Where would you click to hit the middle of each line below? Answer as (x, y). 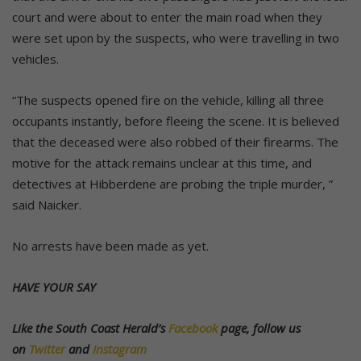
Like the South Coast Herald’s (90, 328)
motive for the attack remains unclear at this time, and (162, 163)
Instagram (120, 349)
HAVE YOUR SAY (54, 287)
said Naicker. (47, 205)
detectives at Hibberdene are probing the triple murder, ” (172, 184)
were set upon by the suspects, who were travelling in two (176, 38)
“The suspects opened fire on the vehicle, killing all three (168, 100)
